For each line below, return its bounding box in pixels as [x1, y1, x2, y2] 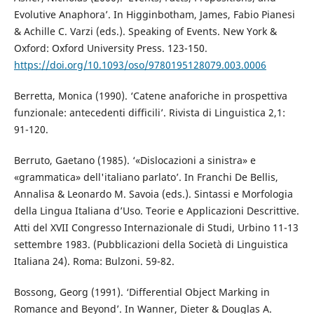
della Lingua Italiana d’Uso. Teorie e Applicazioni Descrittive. [13, 204, 299, 218]
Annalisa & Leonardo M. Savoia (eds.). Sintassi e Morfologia [13, 187, 293, 201]
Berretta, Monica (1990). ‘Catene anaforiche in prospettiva [13, 89, 287, 103]
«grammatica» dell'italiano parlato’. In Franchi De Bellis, [13, 170, 278, 184]
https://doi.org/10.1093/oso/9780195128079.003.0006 [13, 58, 266, 72]
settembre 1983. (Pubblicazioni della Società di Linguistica [13, 238, 288, 252]
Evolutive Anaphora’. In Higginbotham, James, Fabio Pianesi [13, 8, 295, 22]
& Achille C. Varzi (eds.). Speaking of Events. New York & [13, 25, 277, 39]
